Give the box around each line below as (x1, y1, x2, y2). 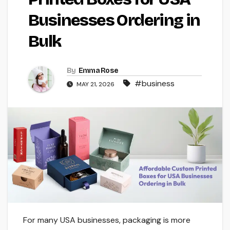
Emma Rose (78, 66, 119, 75)
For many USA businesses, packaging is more (23, 214, 190, 225)
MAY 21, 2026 (75, 80, 116, 88)
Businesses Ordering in (28, 10, 200, 30)
